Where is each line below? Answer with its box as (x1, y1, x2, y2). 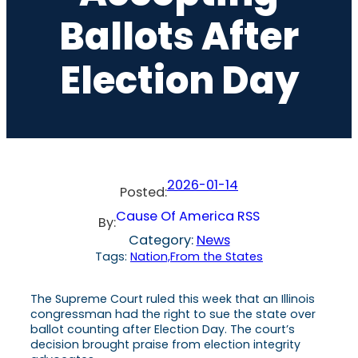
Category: (128, 230, 197, 249)
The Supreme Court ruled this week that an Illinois (30, 290, 315, 307)
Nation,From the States (130, 248, 263, 265)
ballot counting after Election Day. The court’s (30, 320, 295, 337)
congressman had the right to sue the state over (30, 305, 316, 322)
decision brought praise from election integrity (30, 336, 300, 352)
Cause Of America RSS (116, 206, 260, 225)
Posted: (120, 182, 167, 201)
